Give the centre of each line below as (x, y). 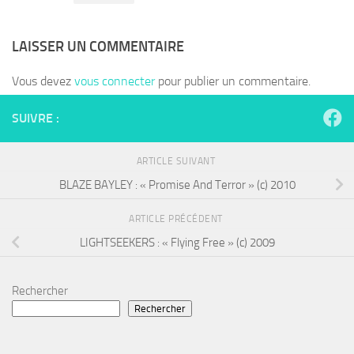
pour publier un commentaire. (233, 81)
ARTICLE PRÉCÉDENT (177, 219)
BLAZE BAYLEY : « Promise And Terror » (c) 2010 (177, 185)
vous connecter (115, 81)
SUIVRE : (36, 119)
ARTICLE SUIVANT (177, 162)
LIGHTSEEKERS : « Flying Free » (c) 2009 (177, 243)
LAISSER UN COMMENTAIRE (98, 47)
